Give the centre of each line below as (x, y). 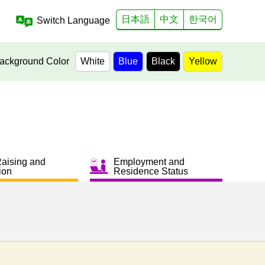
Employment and (149, 161)
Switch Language (73, 20)
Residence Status (151, 171)
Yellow (203, 61)
